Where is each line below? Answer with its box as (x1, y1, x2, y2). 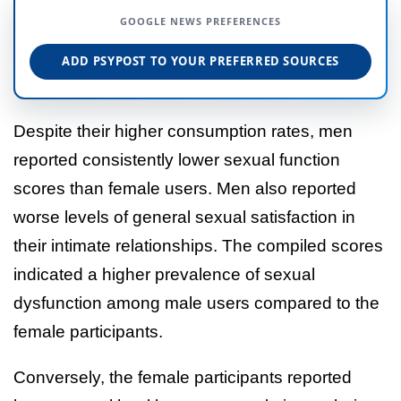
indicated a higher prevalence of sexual (13, 264, 315, 284)
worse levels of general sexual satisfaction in (13, 207, 355, 226)
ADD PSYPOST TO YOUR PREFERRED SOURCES (61, 53, 340, 70)
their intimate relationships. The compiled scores (13, 235, 383, 255)
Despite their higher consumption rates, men (13, 121, 353, 141)
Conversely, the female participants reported (13, 367, 352, 387)
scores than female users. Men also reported (13, 178, 356, 198)
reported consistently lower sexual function (13, 149, 340, 169)
